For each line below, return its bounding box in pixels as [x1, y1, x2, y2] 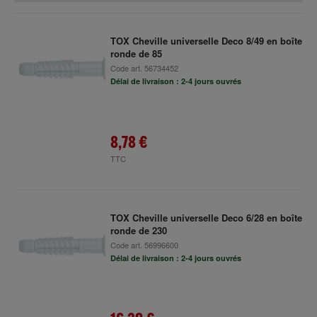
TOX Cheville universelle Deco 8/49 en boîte [110, 34, 302, 47]
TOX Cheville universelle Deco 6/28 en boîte [110, 211, 302, 224]
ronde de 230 [110, 224, 167, 237]
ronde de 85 [110, 47, 162, 60]
